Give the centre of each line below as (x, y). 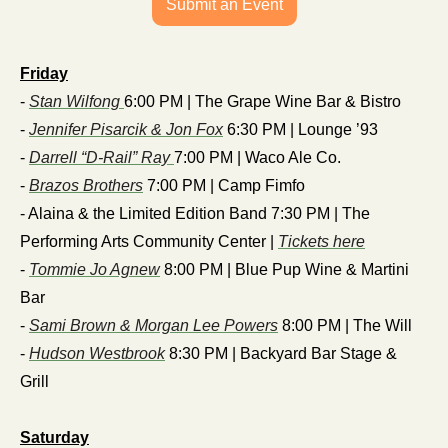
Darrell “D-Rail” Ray (101, 158)
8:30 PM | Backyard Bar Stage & (281, 354)
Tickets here (321, 242)
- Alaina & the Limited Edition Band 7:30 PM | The (195, 214)
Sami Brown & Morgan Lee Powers (153, 326)
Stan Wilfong (76, 102)
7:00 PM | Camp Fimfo (224, 186)
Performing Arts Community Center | (149, 242)
